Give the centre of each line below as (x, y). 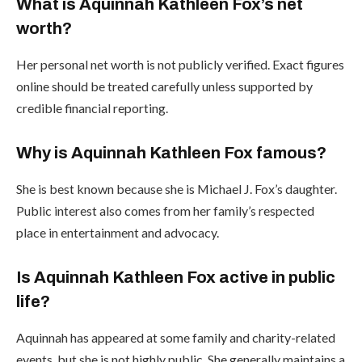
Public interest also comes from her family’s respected (165, 210)
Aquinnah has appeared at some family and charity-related (176, 337)
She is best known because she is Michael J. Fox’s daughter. (177, 188)
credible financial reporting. (92, 107)
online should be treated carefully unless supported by (164, 86)
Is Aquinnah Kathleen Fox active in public (176, 278)
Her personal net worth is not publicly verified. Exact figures (180, 64)
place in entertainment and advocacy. (118, 232)
